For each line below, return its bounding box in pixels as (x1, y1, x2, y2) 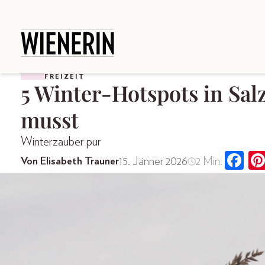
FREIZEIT (44, 73, 85, 80)
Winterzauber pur (21, 135, 101, 148)
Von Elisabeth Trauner (21, 156, 119, 167)
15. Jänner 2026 (119, 156, 188, 168)
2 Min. (195, 156, 222, 168)
